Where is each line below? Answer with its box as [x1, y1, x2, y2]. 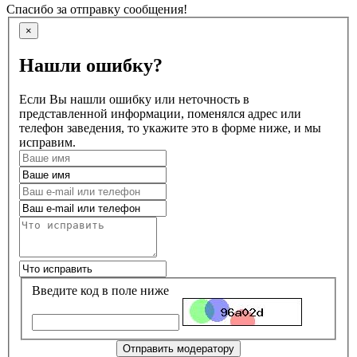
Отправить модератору [123, 342, 234, 355]
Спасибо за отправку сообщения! [6, 2, 187, 16]
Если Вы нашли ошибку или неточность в [19, 92, 249, 106]
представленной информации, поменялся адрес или [19, 106, 301, 120]
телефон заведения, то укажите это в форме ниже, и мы [19, 120, 321, 135]
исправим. [19, 135, 76, 149]
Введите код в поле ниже [32, 283, 169, 297]
